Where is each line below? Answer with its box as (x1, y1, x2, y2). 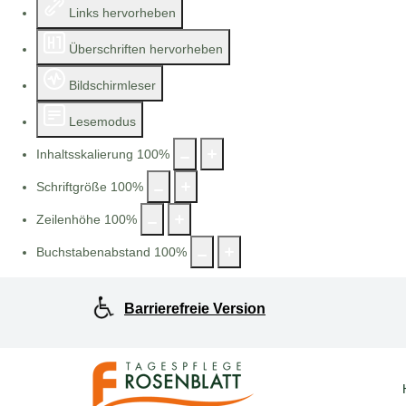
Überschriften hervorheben (69, 42, 223, 56)
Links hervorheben (69, 5, 176, 20)
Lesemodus (69, 114, 136, 129)
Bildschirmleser (69, 78, 156, 92)
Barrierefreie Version (124, 301, 266, 316)
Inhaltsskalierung (36, 147, 133, 161)
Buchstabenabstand (36, 245, 150, 259)
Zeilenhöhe (36, 212, 101, 227)
